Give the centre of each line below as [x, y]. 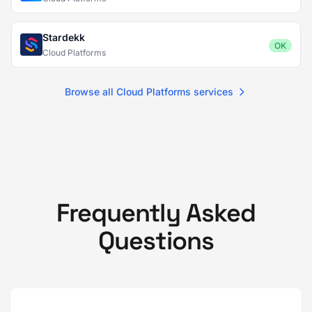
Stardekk [64, 37]
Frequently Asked [156, 213]
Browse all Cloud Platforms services [149, 92]
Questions [156, 241]
